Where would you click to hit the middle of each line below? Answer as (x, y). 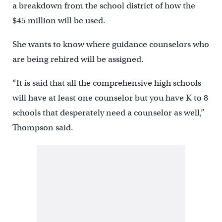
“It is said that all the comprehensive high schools (107, 83)
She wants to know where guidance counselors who (111, 45)
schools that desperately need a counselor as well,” (108, 113)
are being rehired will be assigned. (78, 59)
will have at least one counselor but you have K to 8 (110, 98)
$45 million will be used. (59, 21)
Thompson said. (43, 128)
